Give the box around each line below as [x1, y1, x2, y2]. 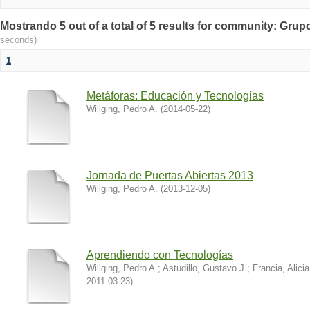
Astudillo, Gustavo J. [163, 263, 247, 273]
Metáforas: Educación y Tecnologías [86, 90, 264, 102]
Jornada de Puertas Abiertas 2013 [86, 170, 253, 181]
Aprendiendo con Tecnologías [86, 249, 233, 261]
